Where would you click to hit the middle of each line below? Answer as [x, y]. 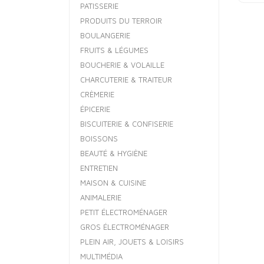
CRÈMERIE [97, 94]
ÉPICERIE [95, 109]
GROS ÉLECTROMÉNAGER [125, 227]
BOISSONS [99, 138]
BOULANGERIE [105, 35]
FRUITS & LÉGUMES [114, 50]
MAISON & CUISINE [113, 183]
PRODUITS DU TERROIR [121, 21]
